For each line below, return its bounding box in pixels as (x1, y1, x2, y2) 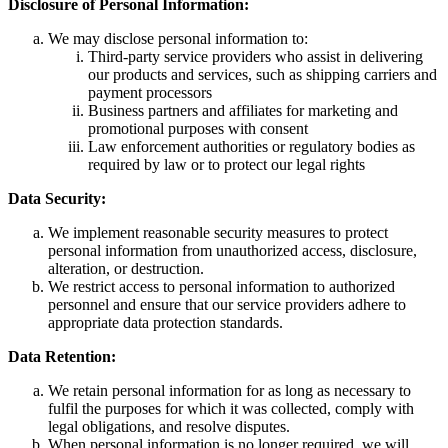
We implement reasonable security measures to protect (48, 223, 388, 241)
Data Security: (8, 189, 106, 207)
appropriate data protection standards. (48, 313, 283, 331)
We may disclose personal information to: (48, 29, 308, 47)
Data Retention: (8, 347, 116, 365)
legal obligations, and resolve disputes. (48, 417, 290, 435)
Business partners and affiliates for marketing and (88, 101, 398, 119)
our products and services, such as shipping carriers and (88, 65, 437, 83)
